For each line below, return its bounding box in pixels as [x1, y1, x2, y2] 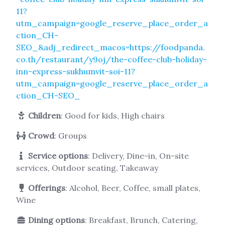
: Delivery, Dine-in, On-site [88, 151, 189, 161]
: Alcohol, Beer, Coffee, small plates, [65, 183, 200, 193]
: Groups [54, 131, 87, 141]
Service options [28, 151, 88, 161]
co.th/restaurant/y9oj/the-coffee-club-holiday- [16, 54, 207, 65]
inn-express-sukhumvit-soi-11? [16, 66, 135, 77]
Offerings [28, 183, 65, 193]
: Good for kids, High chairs [61, 110, 165, 121]
